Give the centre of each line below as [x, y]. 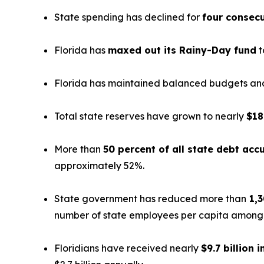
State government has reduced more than [150, 199]
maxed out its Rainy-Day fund [182, 50]
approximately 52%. [99, 166]
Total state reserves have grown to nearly [150, 116]
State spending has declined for [128, 17]
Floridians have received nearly [128, 248]
